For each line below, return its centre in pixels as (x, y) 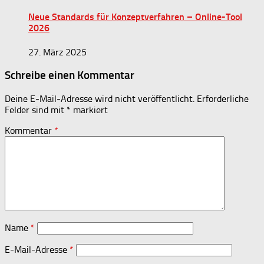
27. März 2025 (57, 52)
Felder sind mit (36, 110)
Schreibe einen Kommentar (70, 75)
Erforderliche (223, 98)
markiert (89, 110)
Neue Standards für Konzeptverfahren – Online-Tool (135, 17)
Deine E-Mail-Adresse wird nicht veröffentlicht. (100, 98)
